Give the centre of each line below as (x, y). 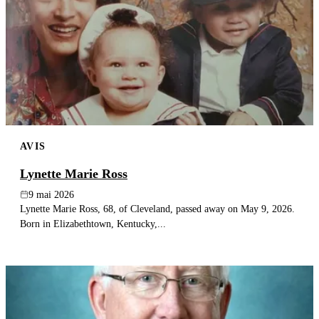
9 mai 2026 (51, 194)
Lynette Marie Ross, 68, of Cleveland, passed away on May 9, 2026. (157, 208)
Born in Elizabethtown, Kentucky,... (93, 223)
